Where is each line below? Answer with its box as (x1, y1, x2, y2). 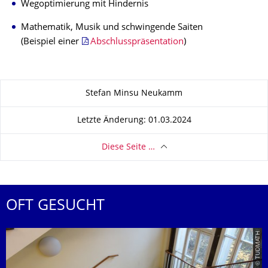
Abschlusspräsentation (90, 38, 184, 47)
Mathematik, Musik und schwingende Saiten (21, 23, 203, 32)
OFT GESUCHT (6, 199, 105, 214)
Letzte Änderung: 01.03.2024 (77, 116, 191, 124)
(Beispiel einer (21, 38, 81, 47)
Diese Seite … (101, 143, 155, 151)
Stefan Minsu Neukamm (86, 89, 182, 98)
